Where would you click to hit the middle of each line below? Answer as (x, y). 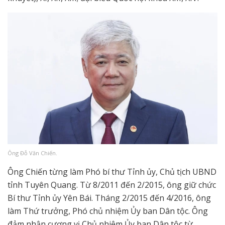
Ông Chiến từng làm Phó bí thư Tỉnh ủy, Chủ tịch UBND (112, 172)
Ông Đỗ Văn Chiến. (32, 153)
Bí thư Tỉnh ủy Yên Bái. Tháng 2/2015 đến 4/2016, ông (109, 198)
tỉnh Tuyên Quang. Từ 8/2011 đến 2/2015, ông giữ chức (112, 185)
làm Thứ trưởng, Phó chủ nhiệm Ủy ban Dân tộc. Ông (108, 211)
